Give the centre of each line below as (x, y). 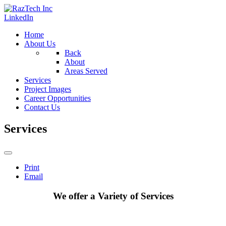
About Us (40, 44)
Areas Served (86, 71)
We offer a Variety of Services (113, 196)
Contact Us (42, 107)
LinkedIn (19, 17)
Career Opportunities (58, 98)
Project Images (48, 89)
